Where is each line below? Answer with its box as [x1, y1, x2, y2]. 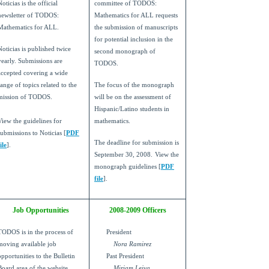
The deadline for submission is [94, 139, 179, 147]
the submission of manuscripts [94, 24, 178, 31]
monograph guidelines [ [94, 163, 161, 171]
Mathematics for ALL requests [94, 12, 178, 19]
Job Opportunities [13, 206, 69, 215]
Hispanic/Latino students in [94, 106, 169, 113]
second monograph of [94, 48, 156, 55]
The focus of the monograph [94, 82, 174, 89]
